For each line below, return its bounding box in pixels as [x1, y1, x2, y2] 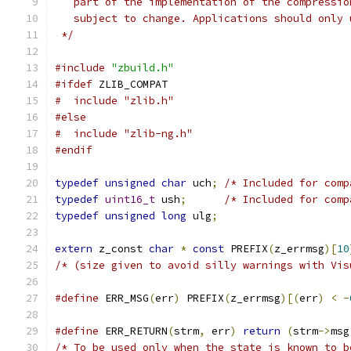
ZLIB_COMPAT [92, 78, 168, 91]
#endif [55, 143, 92, 157]
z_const [92, 242, 149, 255]
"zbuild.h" [111, 61, 174, 74]
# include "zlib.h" [55, 94, 174, 107]
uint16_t [105, 193, 155, 206]
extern [55, 242, 92, 255]
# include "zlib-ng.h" [55, 127, 193, 140]
